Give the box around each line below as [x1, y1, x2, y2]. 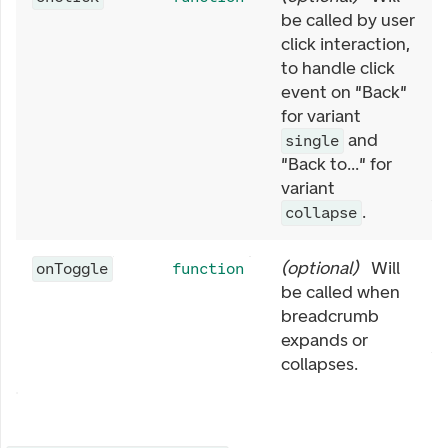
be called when [281, 281, 400, 303]
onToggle [36, 259, 109, 278]
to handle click [281, 57, 395, 79]
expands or [281, 329, 368, 351]
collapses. [281, 353, 358, 375]
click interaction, [281, 33, 410, 55]
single [285, 131, 340, 150]
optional [287, 257, 352, 279]
